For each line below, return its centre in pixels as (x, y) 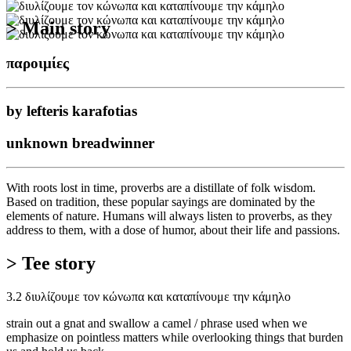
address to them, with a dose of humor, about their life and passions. (173, 230)
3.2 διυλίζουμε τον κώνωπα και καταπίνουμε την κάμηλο (148, 296)
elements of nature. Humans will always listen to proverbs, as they (169, 215)
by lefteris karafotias (72, 111)
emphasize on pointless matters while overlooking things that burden (175, 337)
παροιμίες (38, 63)
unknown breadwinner (80, 143)
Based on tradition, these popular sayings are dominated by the (161, 201)
